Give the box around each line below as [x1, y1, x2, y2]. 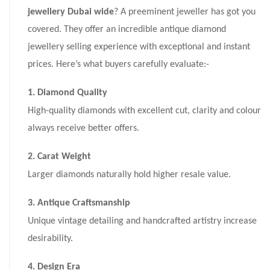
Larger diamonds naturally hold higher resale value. [28, 170, 231, 180]
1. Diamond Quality [28, 88, 107, 98]
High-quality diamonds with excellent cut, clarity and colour [28, 106, 261, 116]
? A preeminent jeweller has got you [114, 7, 256, 17]
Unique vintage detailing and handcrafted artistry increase [28, 216, 257, 227]
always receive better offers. [28, 124, 139, 134]
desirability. [28, 234, 73, 244]
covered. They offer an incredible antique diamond [28, 25, 226, 35]
